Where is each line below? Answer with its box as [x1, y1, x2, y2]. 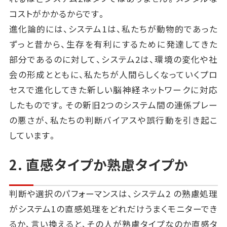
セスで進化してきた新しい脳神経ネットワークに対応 [9, 84, 218, 96]
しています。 [9, 129, 57, 142]
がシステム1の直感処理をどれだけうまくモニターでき [9, 202, 218, 215]
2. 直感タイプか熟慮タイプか [9, 155, 188, 175]
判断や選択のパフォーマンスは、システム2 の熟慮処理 [9, 187, 218, 200]
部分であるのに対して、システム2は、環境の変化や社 [9, 53, 218, 66]
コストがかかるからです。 [9, 8, 106, 20]
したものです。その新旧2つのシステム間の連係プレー [9, 99, 218, 111]
